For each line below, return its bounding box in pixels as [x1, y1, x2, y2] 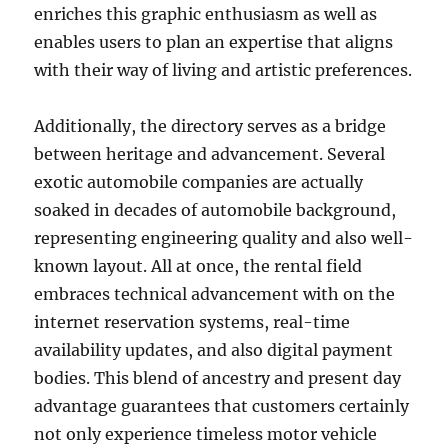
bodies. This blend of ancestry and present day [34, 368, 402, 388]
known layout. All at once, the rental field [34, 256, 363, 276]
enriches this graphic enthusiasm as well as [34, 4, 378, 24]
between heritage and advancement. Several [34, 144, 386, 164]
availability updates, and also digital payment [34, 340, 394, 360]
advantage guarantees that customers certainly [34, 396, 410, 416]
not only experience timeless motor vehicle [34, 424, 378, 444]
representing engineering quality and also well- [34, 228, 414, 248]
